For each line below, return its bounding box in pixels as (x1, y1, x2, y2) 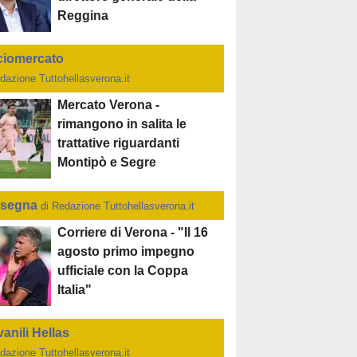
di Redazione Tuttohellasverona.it (41, 200, 195, 213)
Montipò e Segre (57, 155, 157, 170)
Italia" (57, 283, 92, 297)
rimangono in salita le (57, 117, 187, 131)
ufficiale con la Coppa (57, 264, 189, 278)
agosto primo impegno (57, 245, 195, 259)
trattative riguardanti (57, 136, 180, 151)
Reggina (57, 9, 109, 23)
